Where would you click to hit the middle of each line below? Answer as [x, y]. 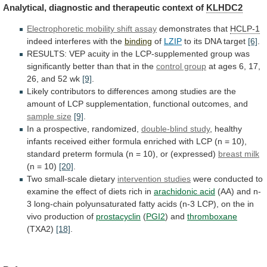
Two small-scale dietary [72, 178]
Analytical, [25, 7]
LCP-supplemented [172, 53]
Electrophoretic [55, 28]
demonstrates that [193, 28]
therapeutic [136, 7]
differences [128, 91]
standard [44, 153]
